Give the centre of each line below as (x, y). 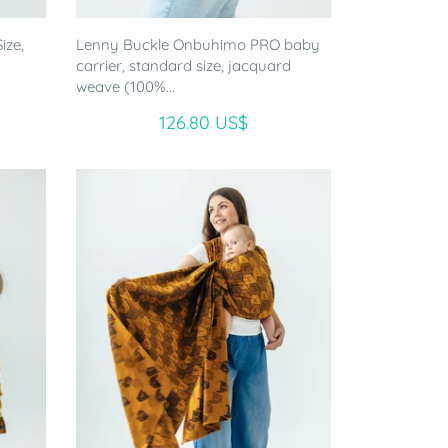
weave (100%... (125, 86)
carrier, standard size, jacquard (183, 65)
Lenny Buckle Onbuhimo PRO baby (197, 44)
